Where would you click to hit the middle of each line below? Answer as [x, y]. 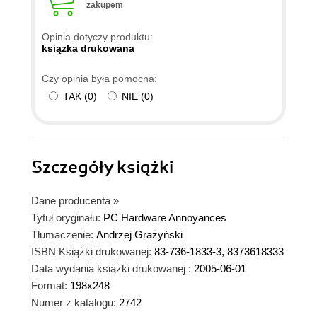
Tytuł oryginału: [66, 217]
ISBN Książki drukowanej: [91, 251]
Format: [49, 285]
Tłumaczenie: [62, 234]
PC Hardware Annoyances [165, 217]
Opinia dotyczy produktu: [97, 36]
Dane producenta [71, 200]
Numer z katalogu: [74, 302]
